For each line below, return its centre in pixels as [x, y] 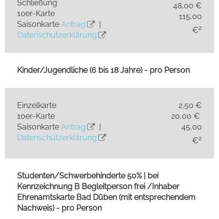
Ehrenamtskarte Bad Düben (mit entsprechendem [106, 197]
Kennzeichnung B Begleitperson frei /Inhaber [98, 186]
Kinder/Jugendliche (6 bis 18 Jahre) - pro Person [103, 70]
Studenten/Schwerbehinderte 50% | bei [88, 175]
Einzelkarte [74, 105]
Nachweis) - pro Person [59, 208]
